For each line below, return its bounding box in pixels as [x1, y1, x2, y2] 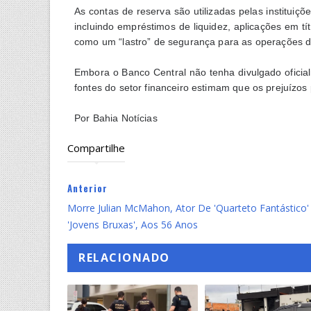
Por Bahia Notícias [74, 112, 158, 124]
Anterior [67, 180, 108, 195]
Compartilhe [67, 140, 125, 155]
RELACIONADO [78, 249, 170, 265]
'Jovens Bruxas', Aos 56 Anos [67, 217, 198, 231]
